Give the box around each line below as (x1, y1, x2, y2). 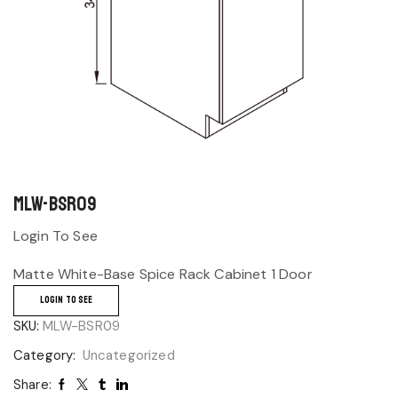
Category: (13, 346, 80, 364)
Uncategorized (82, 346, 175, 364)
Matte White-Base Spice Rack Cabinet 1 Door (13, 265, 313, 284)
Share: (13, 376, 52, 393)
